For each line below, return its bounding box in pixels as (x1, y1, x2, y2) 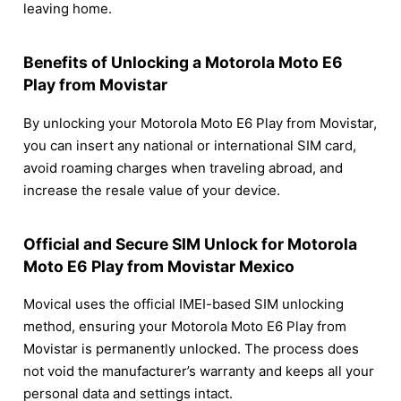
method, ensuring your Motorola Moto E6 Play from (23, 318, 346, 336)
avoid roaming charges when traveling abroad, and (23, 158, 343, 176)
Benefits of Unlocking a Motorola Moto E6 (23, 53, 343, 73)
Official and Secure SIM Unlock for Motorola (23, 234, 357, 253)
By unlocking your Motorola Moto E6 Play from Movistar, (23, 114, 377, 132)
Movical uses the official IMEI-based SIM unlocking (23, 295, 344, 313)
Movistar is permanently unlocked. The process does (23, 340, 359, 358)
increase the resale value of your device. (23, 181, 280, 199)
